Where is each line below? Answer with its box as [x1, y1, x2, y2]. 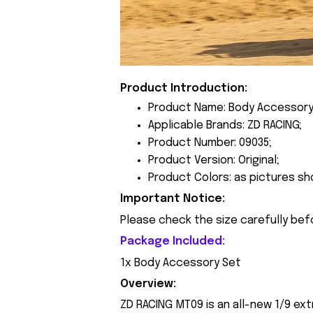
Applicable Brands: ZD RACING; [148, 119, 302, 132]
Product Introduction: [120, 82, 247, 94]
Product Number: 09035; [148, 137, 272, 150]
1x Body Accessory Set [120, 256, 241, 269]
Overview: [120, 278, 176, 291]
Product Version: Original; [148, 154, 279, 167]
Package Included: [120, 235, 225, 248]
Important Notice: [120, 193, 225, 205]
